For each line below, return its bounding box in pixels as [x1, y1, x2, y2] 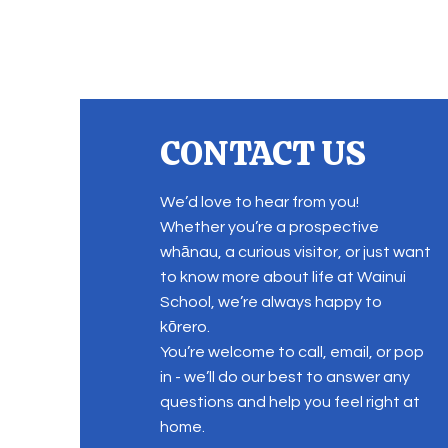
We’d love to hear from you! [159, 194, 359, 210]
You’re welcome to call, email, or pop [159, 344, 424, 360]
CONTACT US [159, 130, 366, 176]
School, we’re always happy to [159, 294, 382, 310]
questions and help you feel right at [159, 394, 420, 410]
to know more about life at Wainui [159, 269, 406, 285]
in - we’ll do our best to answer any [159, 369, 410, 385]
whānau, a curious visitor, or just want [159, 244, 431, 260]
